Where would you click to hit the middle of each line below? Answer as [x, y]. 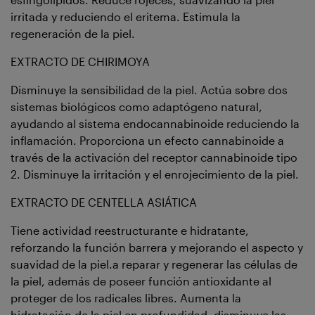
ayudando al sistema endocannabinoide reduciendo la [155, 123]
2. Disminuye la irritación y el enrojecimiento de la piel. [155, 174]
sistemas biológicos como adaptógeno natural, [136, 106]
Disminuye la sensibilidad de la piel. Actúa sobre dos [149, 89]
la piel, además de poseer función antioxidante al [141, 281]
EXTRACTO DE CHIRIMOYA [80, 61]
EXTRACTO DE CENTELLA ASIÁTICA [104, 202]
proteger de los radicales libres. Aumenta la [126, 297]
